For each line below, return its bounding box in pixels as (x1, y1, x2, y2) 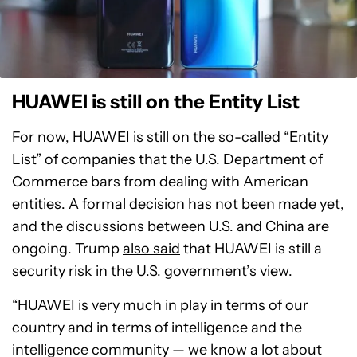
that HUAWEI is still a (180, 240, 322, 258)
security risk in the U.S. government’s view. (12, 262, 292, 280)
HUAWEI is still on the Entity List (12, 90, 300, 114)
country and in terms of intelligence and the (12, 319, 302, 337)
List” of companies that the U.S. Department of (12, 151, 323, 169)
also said (123, 240, 180, 258)
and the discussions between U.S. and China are (12, 218, 329, 236)
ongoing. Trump (12, 240, 123, 258)
